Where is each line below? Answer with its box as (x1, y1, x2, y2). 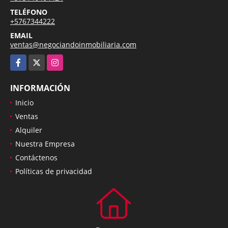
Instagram (47, 54, 81, 65)
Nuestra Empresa (15, 138, 75, 149)
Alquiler (15, 125, 42, 135)
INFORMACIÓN (10, 82, 70, 94)
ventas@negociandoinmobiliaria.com (10, 39, 136, 49)
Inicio (15, 97, 34, 107)
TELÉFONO (10, 7, 47, 17)
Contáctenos (15, 152, 58, 162)
